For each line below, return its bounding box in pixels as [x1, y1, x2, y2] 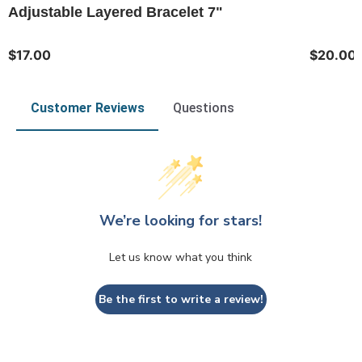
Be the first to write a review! [98, 292, 263, 308]
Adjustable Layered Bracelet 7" [8, 4, 223, 21]
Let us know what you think [109, 250, 253, 266]
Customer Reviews [30, 100, 145, 116]
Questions [172, 100, 234, 116]
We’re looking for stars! [99, 211, 263, 231]
